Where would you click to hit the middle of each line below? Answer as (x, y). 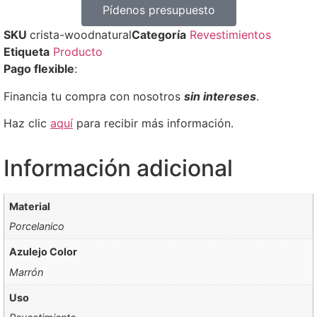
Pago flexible (39, 69)
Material (30, 206)
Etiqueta (27, 52)
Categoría (159, 35)
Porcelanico (37, 226)
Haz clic (27, 123)
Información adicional (118, 168)
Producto (78, 52)
